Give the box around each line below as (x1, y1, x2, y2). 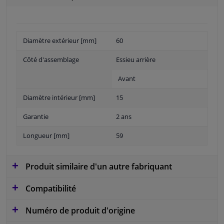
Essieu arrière (116, 54, 155, 64)
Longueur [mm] (23, 130, 69, 140)
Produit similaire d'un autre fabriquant (23, 160, 172, 172)
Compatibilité (23, 182, 76, 194)
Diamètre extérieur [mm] (23, 35, 96, 45)
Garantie (23, 111, 48, 121)
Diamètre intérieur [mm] (23, 92, 95, 102)
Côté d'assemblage (23, 54, 79, 64)
